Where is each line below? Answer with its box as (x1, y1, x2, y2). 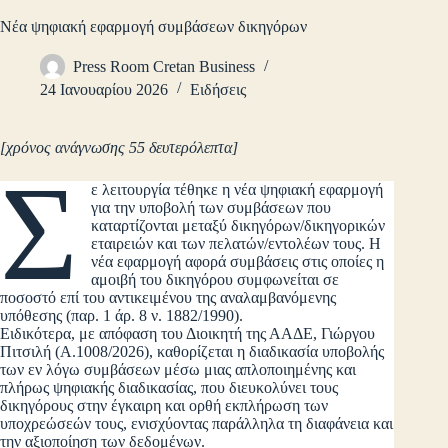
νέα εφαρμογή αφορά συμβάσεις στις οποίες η (91, 253, 385, 271)
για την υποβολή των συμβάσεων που (91, 199, 332, 217)
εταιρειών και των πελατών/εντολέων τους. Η (91, 235, 382, 253)
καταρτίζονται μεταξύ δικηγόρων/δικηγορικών (91, 217, 386, 235)
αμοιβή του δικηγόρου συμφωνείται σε (91, 271, 340, 289)
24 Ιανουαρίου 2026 (40, 81, 168, 99)
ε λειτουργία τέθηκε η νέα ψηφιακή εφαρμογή (91, 181, 384, 199)
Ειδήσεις (190, 81, 246, 99)
